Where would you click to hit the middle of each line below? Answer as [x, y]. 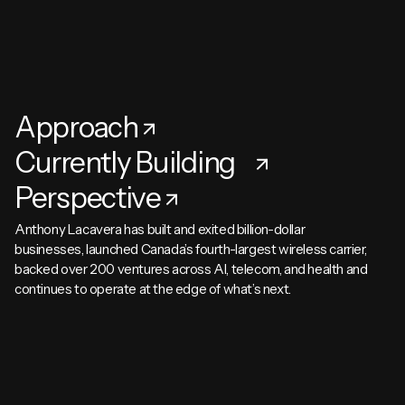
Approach [76, 127]
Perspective [88, 197]
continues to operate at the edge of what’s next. [153, 288]
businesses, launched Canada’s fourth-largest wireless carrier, [191, 249]
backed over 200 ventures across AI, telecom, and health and [191, 268]
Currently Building [133, 162]
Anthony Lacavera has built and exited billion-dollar [160, 229]
